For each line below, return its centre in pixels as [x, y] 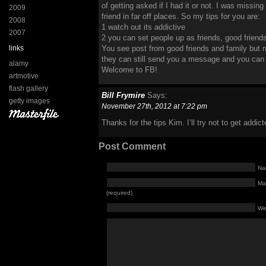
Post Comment [132, 146]
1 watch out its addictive [143, 27]
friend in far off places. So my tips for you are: [181, 16]
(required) [119, 193]
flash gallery [28, 88]
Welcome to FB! [129, 70]
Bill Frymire [123, 95]
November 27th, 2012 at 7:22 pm [154, 106]
